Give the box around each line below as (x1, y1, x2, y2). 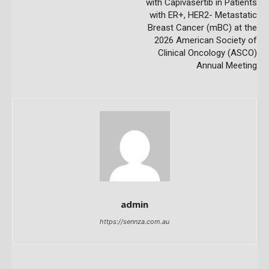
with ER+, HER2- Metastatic (149, 9, 257, 20)
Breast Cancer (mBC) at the (147, 22, 257, 33)
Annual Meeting (196, 59, 257, 71)
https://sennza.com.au (100, 217, 169, 226)
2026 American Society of (154, 34, 257, 46)
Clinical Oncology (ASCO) (157, 47, 257, 58)
